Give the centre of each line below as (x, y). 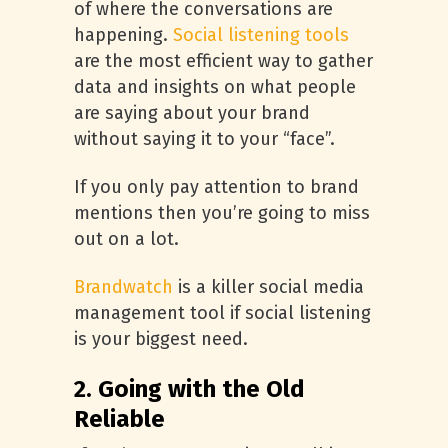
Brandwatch (123, 287)
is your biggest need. (161, 339)
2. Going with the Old (189, 389)
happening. (123, 35)
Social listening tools (261, 35)
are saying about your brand (192, 113)
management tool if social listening (222, 313)
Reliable (119, 419)
